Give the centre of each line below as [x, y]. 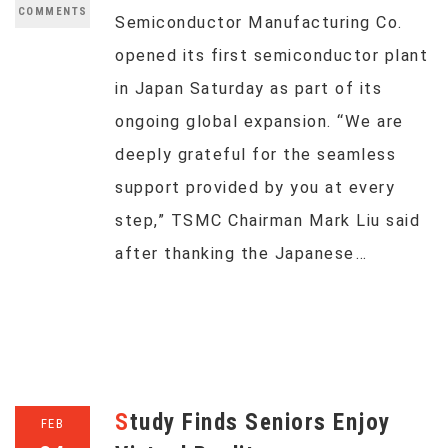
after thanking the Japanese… [241, 253]
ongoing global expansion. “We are [259, 121]
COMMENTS [52, 11]
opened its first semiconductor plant [271, 55]
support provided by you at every [255, 187]
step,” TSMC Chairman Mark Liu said [267, 220]
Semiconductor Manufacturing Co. [259, 22]
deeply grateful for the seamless [255, 154]
